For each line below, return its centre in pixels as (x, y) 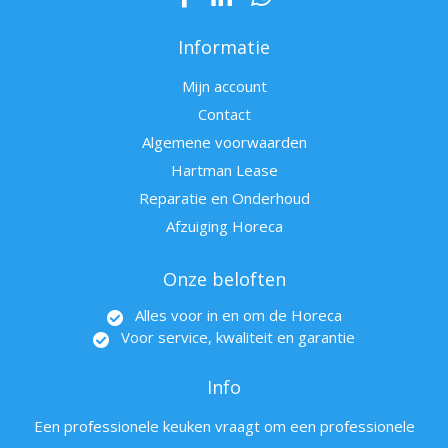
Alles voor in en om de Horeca (238, 315)
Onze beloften (224, 279)
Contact (224, 114)
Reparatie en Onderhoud (224, 198)
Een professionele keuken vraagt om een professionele (224, 426)
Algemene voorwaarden (224, 142)
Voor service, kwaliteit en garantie (238, 337)
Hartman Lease (224, 170)
